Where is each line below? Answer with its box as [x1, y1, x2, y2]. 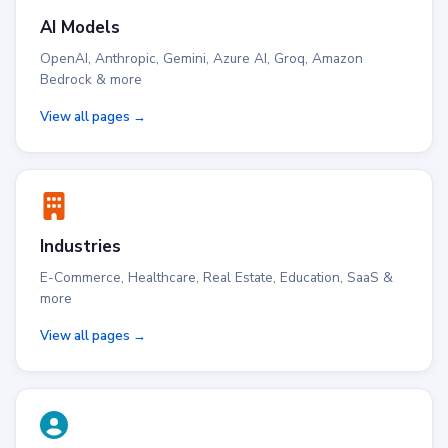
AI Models [40, 16, 120, 39]
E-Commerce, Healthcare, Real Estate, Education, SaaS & [40, 268, 393, 287]
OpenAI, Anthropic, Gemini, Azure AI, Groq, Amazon [40, 49, 363, 68]
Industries [40, 235, 121, 258]
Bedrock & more [40, 70, 142, 89]
